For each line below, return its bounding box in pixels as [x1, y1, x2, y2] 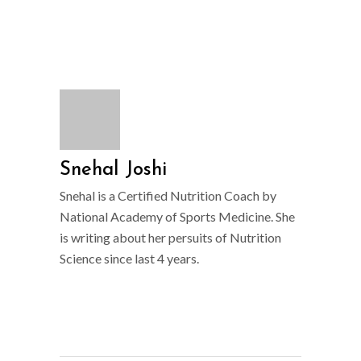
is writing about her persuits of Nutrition [60, 230, 281, 245]
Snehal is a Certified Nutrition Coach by [60, 188, 276, 203]
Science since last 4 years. [60, 251, 199, 266]
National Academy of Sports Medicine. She [60, 209, 295, 224]
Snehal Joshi [60, 160, 167, 180]
